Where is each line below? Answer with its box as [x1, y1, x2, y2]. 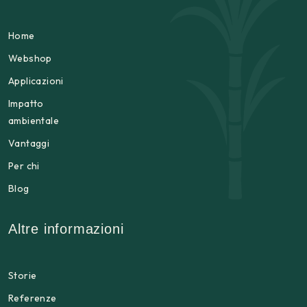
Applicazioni [8, 75, 64, 87]
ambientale [8, 114, 60, 127]
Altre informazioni [8, 221, 124, 236]
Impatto [8, 97, 44, 110]
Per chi [8, 160, 40, 172]
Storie [8, 269, 37, 282]
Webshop [8, 52, 52, 64]
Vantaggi [8, 137, 50, 149]
